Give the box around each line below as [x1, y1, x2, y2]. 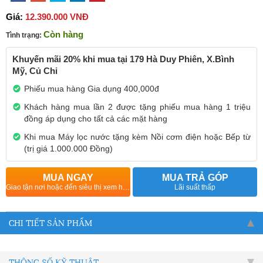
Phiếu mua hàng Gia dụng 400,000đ [24, 83, 159, 93]
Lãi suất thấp [174, 183, 216, 191]
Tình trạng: [6, 31, 42, 39]
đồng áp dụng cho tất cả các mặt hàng [24, 113, 167, 123]
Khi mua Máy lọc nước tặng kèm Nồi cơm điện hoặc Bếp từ [24, 131, 251, 141]
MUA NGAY [42, 172, 93, 183]
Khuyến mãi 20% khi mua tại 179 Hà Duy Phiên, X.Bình [12, 53, 234, 64]
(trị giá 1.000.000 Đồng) [24, 143, 113, 153]
